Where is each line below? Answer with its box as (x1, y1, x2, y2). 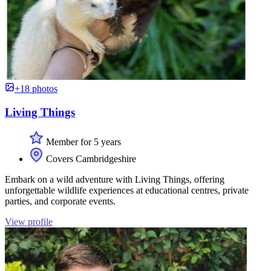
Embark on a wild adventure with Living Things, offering (5, 174, 224, 184)
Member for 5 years (44, 136, 121, 147)
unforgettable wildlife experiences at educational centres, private (5, 184, 249, 195)
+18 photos (15, 83, 57, 94)
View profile (5, 216, 53, 227)
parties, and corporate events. (5, 195, 116, 206)
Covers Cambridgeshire (44, 153, 136, 164)
